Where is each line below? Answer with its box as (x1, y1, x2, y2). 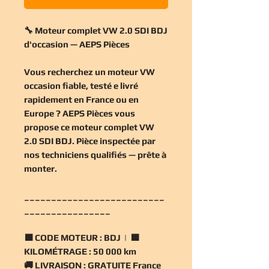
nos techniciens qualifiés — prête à (24, 149, 166, 160)
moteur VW (107, 66, 155, 77)
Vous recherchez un (24, 66, 107, 77)
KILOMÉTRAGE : (24, 246, 91, 256)
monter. (24, 163, 57, 174)
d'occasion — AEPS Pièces (24, 38, 130, 49)
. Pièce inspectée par (72, 135, 156, 146)
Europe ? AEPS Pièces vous (24, 107, 135, 118)
